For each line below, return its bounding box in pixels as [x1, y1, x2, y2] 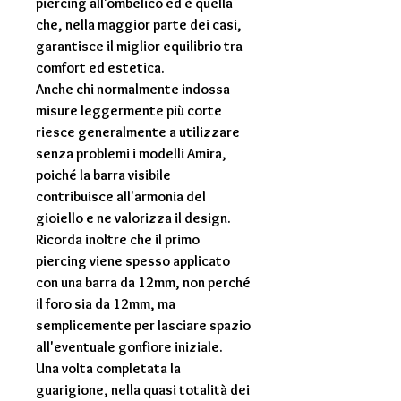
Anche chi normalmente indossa [36, 81, 230, 98]
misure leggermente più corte [36, 102, 222, 120]
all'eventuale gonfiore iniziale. [36, 338, 223, 356]
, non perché [175, 274, 251, 292]
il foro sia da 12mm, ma [36, 295, 175, 313]
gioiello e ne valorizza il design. [36, 209, 231, 227]
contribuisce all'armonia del [36, 188, 206, 206]
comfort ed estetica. [36, 59, 165, 77]
